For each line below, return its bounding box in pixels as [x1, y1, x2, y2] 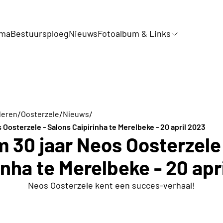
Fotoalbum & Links [98, 28, 171, 39]
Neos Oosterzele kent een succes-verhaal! [28, 179, 195, 191]
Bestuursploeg [10, 28, 69, 39]
